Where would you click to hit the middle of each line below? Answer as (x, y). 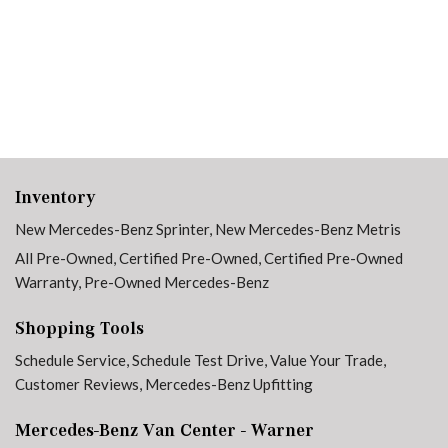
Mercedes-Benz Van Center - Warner (164, 430)
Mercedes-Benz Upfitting (229, 384)
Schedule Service (70, 360)
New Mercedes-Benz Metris (308, 229)
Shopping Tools (79, 328)
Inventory (55, 197)
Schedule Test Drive (198, 360)
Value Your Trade (326, 360)
